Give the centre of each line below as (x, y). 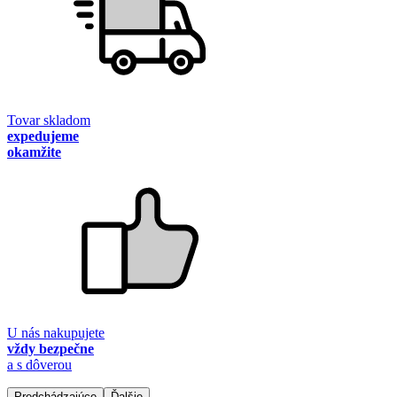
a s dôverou (39, 365)
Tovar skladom (49, 121)
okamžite (34, 152)
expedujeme (43, 136)
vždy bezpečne (51, 349)
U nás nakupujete (56, 333)
